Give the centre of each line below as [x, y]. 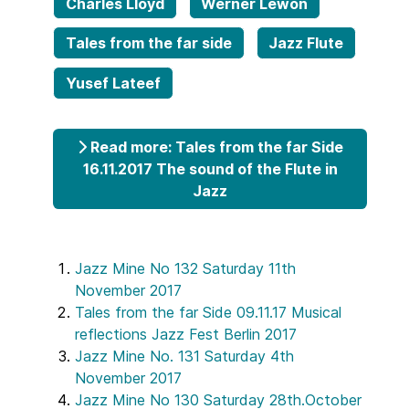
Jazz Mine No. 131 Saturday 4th [184, 357]
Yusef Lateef [113, 83]
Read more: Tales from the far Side [215, 147]
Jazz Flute [306, 43]
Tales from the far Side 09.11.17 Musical [208, 313]
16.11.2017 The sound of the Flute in [210, 168]
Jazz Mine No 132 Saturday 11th [185, 269]
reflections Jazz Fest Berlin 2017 [186, 335]
